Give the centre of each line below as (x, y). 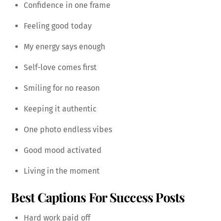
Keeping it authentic (60, 109)
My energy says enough (64, 47)
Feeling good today (58, 26)
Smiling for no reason (62, 88)
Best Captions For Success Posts (98, 197)
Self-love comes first (60, 68)
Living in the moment (62, 171)
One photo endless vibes (68, 130)
